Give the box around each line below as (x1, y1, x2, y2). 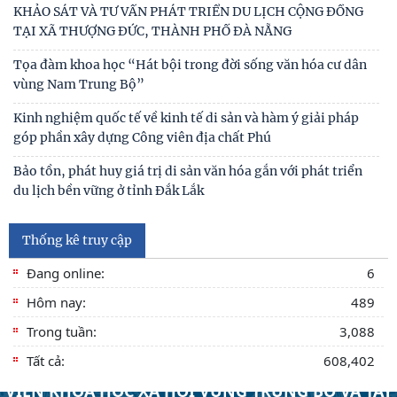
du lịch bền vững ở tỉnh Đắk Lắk (13, 183, 204, 198)
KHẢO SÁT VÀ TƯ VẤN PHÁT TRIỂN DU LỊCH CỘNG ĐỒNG (13, 4, 363, 19)
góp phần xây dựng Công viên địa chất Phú (13, 129, 271, 145)
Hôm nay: (27, 293, 86, 311)
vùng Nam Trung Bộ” (13, 76, 144, 92)
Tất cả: (27, 352, 65, 370)
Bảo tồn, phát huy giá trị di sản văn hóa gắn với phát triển (13, 163, 362, 179)
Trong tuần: (27, 323, 97, 340)
